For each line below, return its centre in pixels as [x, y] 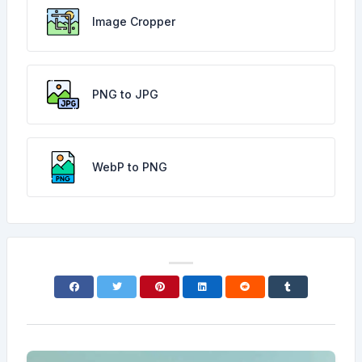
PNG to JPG [125, 94]
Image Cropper [134, 21]
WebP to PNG [130, 167]
